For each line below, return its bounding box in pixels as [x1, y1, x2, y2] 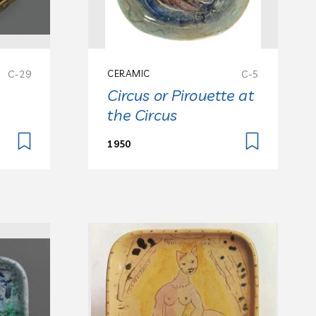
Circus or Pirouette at [107, 85, 254, 106]
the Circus [107, 105, 177, 126]
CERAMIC [107, 68, 150, 80]
